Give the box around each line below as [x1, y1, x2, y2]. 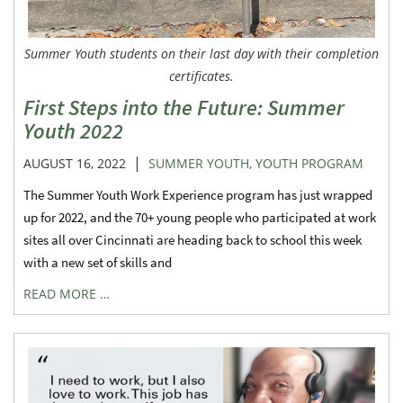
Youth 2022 [23, 117, 123, 146]
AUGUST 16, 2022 [23, 155, 126, 173]
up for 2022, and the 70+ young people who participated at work [23, 209, 376, 227]
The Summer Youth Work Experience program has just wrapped [23, 186, 372, 204]
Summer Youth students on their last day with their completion [24, 45, 379, 63]
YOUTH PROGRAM [255, 155, 363, 173]
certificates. [169, 67, 234, 85]
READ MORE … [23, 285, 110, 303]
